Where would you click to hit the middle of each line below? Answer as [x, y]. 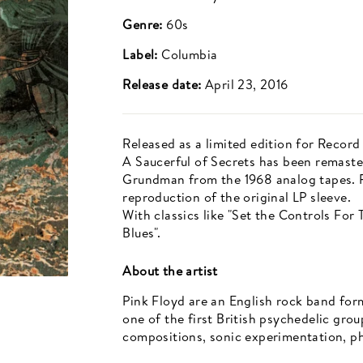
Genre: [145, 24]
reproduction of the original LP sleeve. [239, 197]
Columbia [190, 54]
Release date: [164, 84]
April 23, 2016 [247, 84]
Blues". [142, 233]
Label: [142, 54]
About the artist [170, 271]
